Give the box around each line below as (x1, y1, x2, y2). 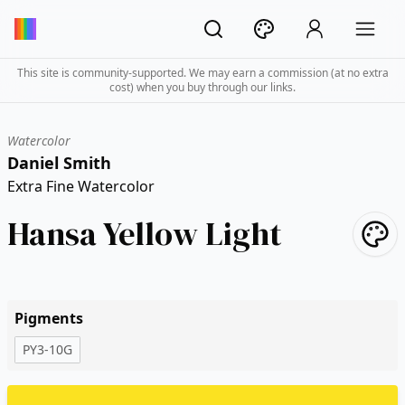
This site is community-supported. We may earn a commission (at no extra (16, 65, 389, 80)
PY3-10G (23, 341, 72, 358)
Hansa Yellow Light (7, 212, 282, 256)
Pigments (14, 308, 83, 328)
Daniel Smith (7, 152, 111, 174)
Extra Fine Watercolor (7, 176, 155, 196)
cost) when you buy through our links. (109, 80, 296, 95)
